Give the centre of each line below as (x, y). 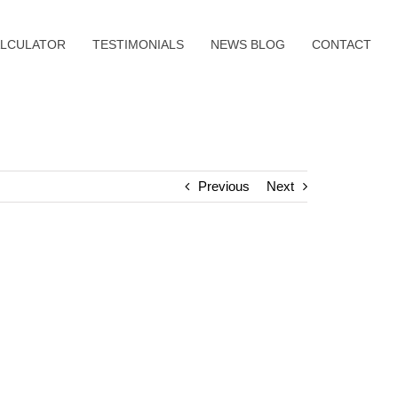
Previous (224, 186)
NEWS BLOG (248, 44)
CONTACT (342, 44)
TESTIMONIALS (138, 44)
